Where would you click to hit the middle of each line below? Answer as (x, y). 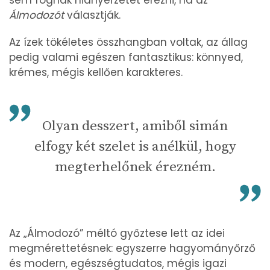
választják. (94, 15)
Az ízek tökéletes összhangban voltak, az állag (128, 42)
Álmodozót (38, 15)
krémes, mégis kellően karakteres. (96, 72)
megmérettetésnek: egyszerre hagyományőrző (132, 248)
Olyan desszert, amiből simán (135, 126)
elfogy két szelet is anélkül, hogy (135, 146)
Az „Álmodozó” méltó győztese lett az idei (117, 233)
